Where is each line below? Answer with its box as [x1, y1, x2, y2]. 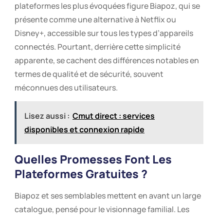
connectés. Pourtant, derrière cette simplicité [15, 41, 181, 52]
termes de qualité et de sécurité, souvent [15, 68, 163, 79]
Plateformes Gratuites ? [15, 166, 147, 182]
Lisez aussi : [24, 110, 70, 122]
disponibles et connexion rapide [24, 124, 145, 135]
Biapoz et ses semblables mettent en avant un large [15, 190, 201, 201]
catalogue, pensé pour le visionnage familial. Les [15, 204, 189, 215]
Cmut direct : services [73, 110, 155, 122]
